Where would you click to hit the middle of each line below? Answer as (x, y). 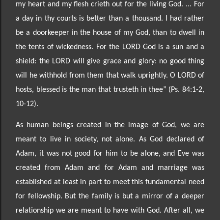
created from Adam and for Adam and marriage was (110, 168)
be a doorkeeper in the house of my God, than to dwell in (110, 33)
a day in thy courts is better (62, 18)
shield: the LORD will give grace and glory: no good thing (110, 61)
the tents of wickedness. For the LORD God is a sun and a (110, 47)
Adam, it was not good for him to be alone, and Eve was (110, 153)
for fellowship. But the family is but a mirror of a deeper (110, 196)
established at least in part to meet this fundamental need (110, 182)
